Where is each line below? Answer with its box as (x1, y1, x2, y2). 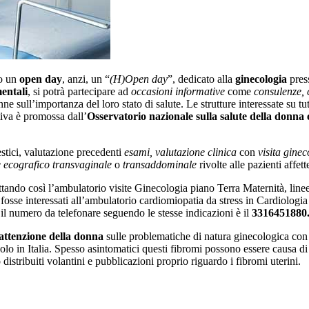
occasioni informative (131, 85, 225, 97)
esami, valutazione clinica (124, 146, 237, 158)
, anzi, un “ (62, 72, 110, 85)
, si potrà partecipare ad (28, 85, 131, 97)
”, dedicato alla (168, 72, 235, 85)
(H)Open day (110, 72, 168, 85)
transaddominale (123, 158, 197, 170)
